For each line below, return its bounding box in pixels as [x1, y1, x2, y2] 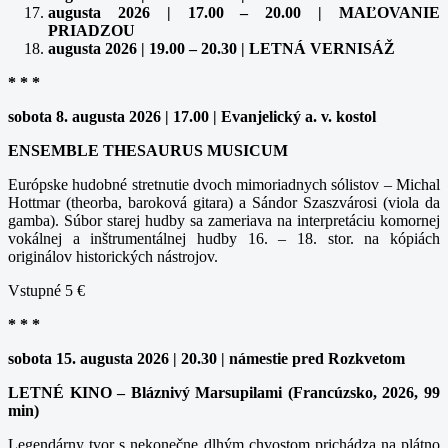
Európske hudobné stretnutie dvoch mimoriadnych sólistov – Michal [8, 175, 440, 193]
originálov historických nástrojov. [8, 247, 218, 265]
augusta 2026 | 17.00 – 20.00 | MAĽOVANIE [48, 3, 440, 21]
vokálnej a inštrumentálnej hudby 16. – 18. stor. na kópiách [8, 229, 440, 247]
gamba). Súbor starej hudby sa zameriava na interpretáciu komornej [8, 211, 440, 229]
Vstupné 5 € [8, 281, 89, 299]
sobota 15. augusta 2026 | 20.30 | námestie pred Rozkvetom [8, 349, 405, 367]
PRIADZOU [48, 21, 135, 39]
